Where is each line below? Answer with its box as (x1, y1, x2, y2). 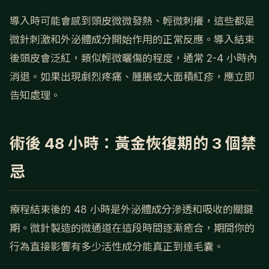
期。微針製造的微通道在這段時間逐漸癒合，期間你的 (10, 222, 255, 235)
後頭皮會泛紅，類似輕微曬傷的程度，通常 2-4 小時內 (10, 52, 257, 65)
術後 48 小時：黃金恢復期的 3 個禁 (10, 134, 256, 153)
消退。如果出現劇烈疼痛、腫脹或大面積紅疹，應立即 (10, 71, 255, 83)
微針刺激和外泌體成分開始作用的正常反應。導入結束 (10, 34, 255, 46)
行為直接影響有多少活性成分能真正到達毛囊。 (10, 241, 224, 253)
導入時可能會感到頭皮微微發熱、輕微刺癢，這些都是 (10, 15, 255, 28)
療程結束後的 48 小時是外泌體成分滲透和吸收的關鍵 (10, 204, 253, 216)
